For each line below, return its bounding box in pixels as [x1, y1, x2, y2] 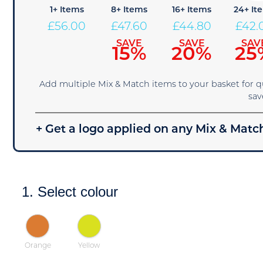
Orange [24, 242, 51, 249]
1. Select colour [22, 184, 119, 200]
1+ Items [49, 6, 84, 15]
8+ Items [111, 6, 148, 15]
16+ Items [172, 6, 212, 15]
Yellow [78, 242, 100, 249]
